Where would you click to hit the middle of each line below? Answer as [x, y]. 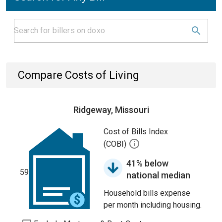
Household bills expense [147, 193]
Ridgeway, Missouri [111, 110]
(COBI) [116, 144]
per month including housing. [153, 205]
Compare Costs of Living [79, 75]
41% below [147, 163]
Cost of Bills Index [136, 132]
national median [158, 175]
